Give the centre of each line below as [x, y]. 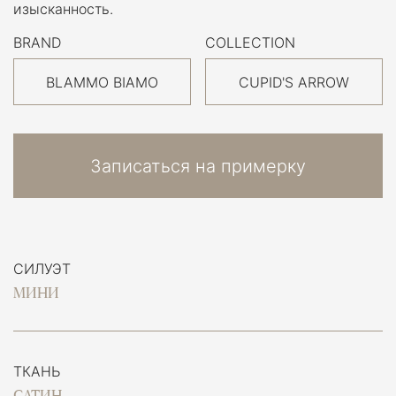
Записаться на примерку [198, 166]
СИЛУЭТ [42, 269]
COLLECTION [250, 42]
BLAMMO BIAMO [102, 82]
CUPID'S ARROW [294, 82]
